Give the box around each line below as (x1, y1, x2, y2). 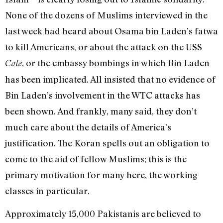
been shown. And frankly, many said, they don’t (5, 105, 197, 116)
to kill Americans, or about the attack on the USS (5, 41, 202, 52)
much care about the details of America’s (5, 121, 171, 132)
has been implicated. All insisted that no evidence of (5, 73, 216, 85)
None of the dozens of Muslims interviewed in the (5, 9, 208, 20)
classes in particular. (5, 185, 90, 196)
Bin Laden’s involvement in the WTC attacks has (5, 89, 200, 101)
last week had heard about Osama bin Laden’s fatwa (5, 25, 218, 36)
